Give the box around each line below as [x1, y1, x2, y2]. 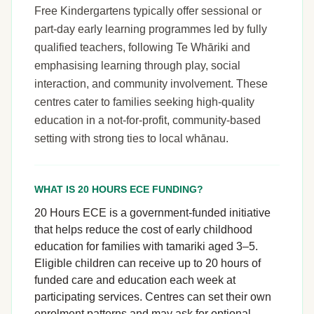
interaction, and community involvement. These [34, 78, 268, 90]
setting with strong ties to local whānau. [34, 132, 228, 144]
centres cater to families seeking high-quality [34, 96, 254, 108]
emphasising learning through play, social [34, 60, 240, 71]
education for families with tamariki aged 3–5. [34, 240, 258, 252]
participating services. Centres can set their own [34, 291, 271, 303]
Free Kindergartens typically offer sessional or [34, 5, 261, 17]
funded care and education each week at [34, 274, 235, 286]
